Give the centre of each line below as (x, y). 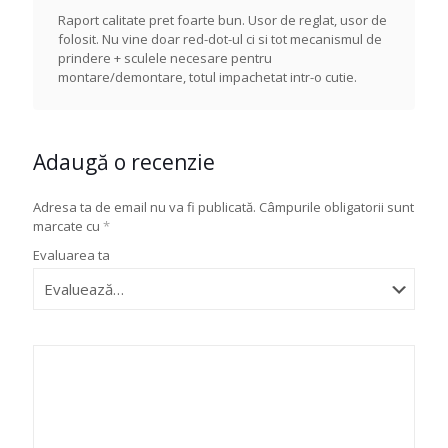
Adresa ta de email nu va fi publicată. (144, 207)
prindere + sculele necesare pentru (165, 58)
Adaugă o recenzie (124, 162)
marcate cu (68, 226)
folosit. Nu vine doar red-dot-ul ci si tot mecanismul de (220, 39)
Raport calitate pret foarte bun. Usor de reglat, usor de (222, 20)
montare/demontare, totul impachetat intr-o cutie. (207, 77)
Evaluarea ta (71, 255)
